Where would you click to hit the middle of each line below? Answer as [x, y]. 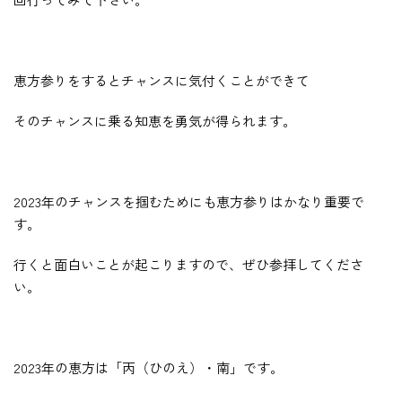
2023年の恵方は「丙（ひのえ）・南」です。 [149, 368]
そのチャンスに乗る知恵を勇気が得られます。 [155, 121]
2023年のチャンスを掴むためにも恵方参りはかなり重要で [189, 202]
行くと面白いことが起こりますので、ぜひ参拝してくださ [188, 265]
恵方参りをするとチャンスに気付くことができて [162, 81]
